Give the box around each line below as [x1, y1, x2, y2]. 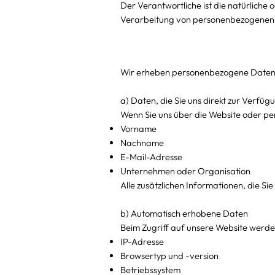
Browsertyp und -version [120, 249, 219, 261]
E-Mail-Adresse [120, 150, 182, 163]
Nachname [120, 136, 164, 149]
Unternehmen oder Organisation [120, 165, 250, 177]
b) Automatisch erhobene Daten [120, 207, 248, 219]
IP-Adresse [120, 235, 164, 247]
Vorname [120, 122, 157, 134]
